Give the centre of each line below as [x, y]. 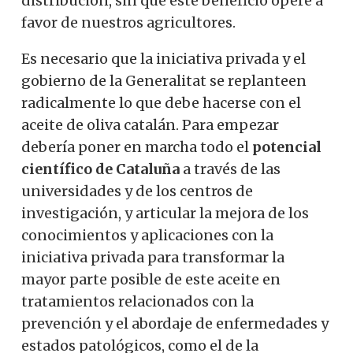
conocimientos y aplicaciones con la [147, 235]
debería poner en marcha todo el [137, 147]
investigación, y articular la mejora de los [165, 213]
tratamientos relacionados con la [137, 301]
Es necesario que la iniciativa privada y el [163, 58]
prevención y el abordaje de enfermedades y [175, 323]
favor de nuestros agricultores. [128, 22]
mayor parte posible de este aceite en [151, 279]
